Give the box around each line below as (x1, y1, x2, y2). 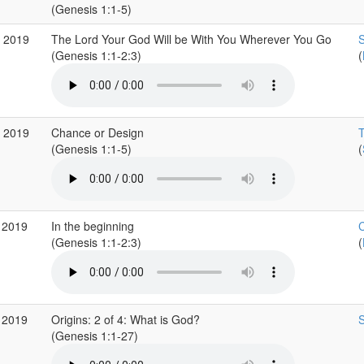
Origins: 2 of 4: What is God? (50, 311, 200, 327)
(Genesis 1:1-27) (50, 327, 141, 344)
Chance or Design (50, 124, 144, 141)
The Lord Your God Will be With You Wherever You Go (50, 31, 331, 47)
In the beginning (50, 218, 134, 234)
